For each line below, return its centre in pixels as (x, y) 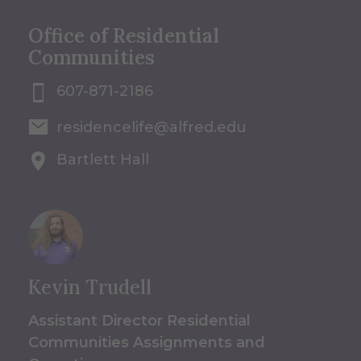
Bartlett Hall (103, 160)
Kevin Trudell (90, 288)
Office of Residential (124, 36)
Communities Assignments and (147, 343)
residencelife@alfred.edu (151, 128)
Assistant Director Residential (139, 321)
